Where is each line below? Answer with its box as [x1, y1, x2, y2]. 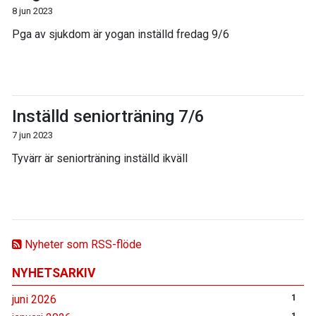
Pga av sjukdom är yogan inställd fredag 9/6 [12, 28, 229, 42]
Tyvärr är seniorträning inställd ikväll [12, 152, 188, 166]
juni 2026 [12, 293, 56, 307]
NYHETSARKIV [12, 266, 96, 281]
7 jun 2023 [12, 130, 53, 141]
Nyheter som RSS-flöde [22, 238, 142, 252]
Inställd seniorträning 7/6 [12, 107, 205, 127]
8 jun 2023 [12, 6, 53, 17]
